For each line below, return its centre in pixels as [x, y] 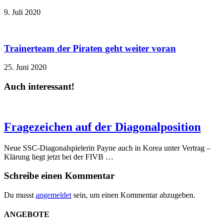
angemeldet [54, 195]
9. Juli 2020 [22, 12]
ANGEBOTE [27, 215]
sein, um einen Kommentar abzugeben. [133, 195]
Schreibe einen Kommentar [59, 176]
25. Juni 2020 [25, 67]
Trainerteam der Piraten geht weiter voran [90, 48]
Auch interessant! [39, 87]
